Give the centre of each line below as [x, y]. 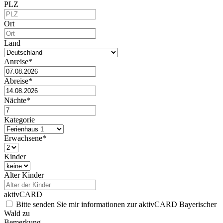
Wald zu [17, 213]
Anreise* [18, 61]
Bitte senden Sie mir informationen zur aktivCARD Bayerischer [115, 204]
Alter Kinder [24, 175]
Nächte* [17, 100]
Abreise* [18, 81]
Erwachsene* [25, 138]
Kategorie [19, 119]
